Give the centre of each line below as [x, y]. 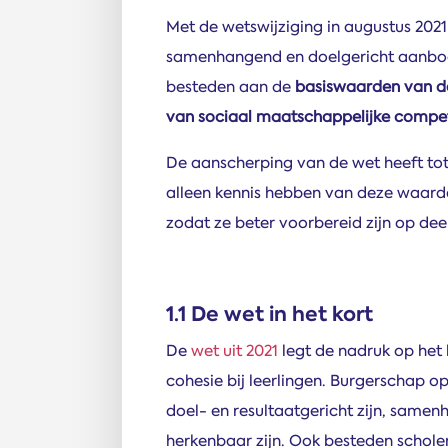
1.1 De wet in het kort [269, 314]
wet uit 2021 [234, 350]
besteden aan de [230, 86]
